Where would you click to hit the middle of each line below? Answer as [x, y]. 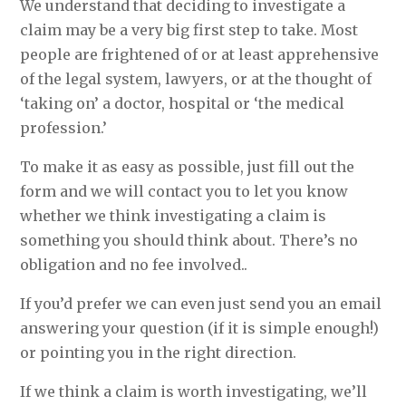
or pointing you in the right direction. [159, 353]
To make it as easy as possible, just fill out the [188, 167]
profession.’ [64, 128]
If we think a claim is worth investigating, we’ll [194, 391]
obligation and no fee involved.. [134, 265]
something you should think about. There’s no [189, 240]
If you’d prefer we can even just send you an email [201, 304]
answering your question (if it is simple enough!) [200, 328]
